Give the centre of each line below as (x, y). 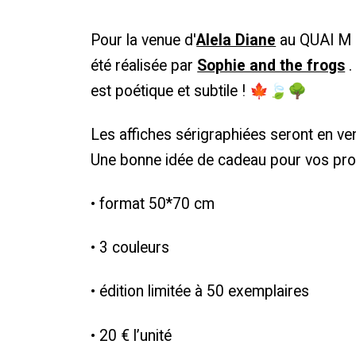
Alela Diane (236, 40)
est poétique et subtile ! (170, 91)
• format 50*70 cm (153, 204)
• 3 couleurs (130, 248)
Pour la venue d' (144, 40)
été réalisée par (144, 65)
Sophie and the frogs (271, 65)
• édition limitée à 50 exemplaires (202, 292)
